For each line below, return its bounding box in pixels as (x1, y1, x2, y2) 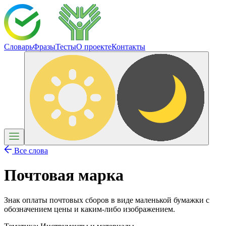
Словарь (4, 42, 33, 51)
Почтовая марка (4, 166, 124, 185)
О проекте (76, 42, 111, 51)
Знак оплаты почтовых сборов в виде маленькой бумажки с (4, 195, 209, 204)
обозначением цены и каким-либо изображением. (4, 204, 175, 213)
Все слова (12, 146, 48, 155)
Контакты (111, 42, 145, 51)
